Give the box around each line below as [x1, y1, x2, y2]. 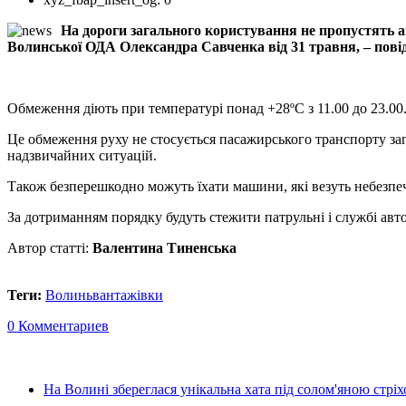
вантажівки [92, 286, 163, 303]
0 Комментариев [7, 317, 109, 333]
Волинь [45, 286, 92, 303]
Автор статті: [7, 239, 92, 256]
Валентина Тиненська [92, 239, 237, 256]
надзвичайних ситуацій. [7, 147, 157, 163]
